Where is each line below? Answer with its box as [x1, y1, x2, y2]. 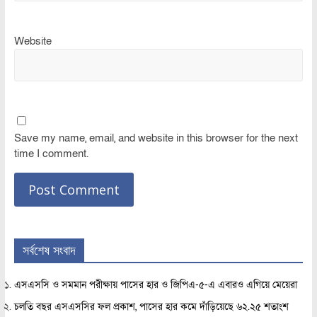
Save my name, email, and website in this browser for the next [13, 130, 298, 145]
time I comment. [13, 146, 88, 161]
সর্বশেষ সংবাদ [22, 241, 76, 258]
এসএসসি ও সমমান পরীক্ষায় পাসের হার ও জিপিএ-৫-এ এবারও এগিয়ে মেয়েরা [13, 277, 297, 292]
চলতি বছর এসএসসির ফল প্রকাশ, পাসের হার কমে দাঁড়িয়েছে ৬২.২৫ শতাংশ [13, 299, 289, 313]
